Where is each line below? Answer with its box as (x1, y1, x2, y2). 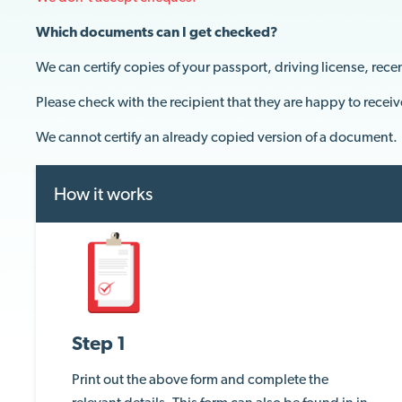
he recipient (152, 93, 224, 110)
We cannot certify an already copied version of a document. (36, 128, 398, 145)
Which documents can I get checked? (36, 23, 278, 40)
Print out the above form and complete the (72, 371, 328, 388)
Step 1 (72, 331, 126, 354)
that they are (227, 93, 305, 110)
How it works (54, 183, 153, 205)
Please (36, 93, 78, 110)
